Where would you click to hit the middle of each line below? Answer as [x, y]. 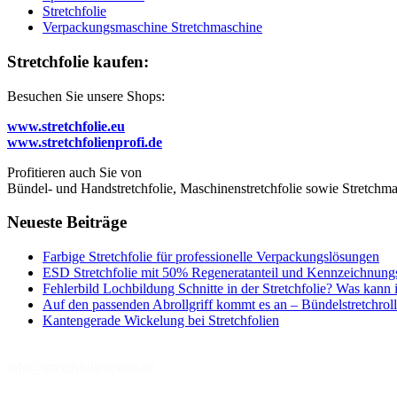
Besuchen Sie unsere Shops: [86, 96]
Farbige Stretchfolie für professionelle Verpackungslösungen [211, 257]
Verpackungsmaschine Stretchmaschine [152, 27]
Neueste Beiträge [67, 222]
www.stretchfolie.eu [66, 126]
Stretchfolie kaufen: [78, 61]
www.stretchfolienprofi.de [85, 142]
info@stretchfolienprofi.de [81, 368]
